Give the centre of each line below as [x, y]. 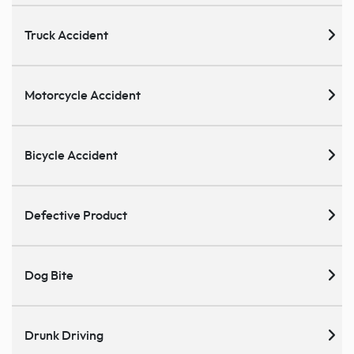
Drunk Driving [64, 336]
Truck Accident [66, 36]
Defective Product [76, 216]
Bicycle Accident [71, 156]
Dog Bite [49, 276]
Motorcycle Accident [83, 96]
